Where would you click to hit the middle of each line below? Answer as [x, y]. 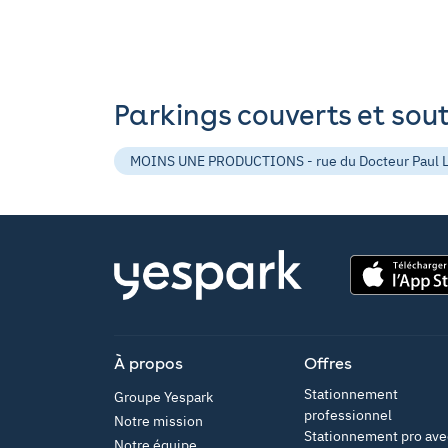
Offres [328, 363]
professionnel [348, 415]
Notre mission [158, 421]
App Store [380, 304]
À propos [148, 363]
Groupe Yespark [163, 397]
